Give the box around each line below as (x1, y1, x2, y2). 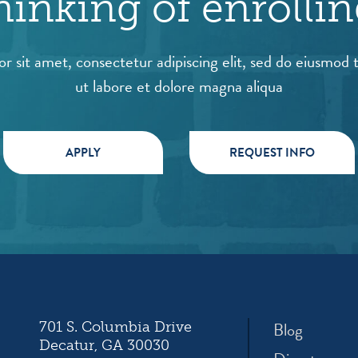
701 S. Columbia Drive (39, 318, 192, 336)
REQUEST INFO (229, 144, 315, 161)
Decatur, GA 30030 (39, 336, 169, 354)
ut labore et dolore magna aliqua (75, 74, 283, 99)
